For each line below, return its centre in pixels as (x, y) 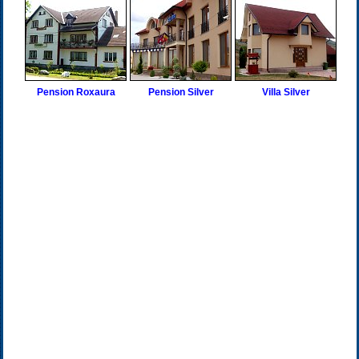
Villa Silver (286, 92)
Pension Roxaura (76, 92)
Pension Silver (181, 92)
